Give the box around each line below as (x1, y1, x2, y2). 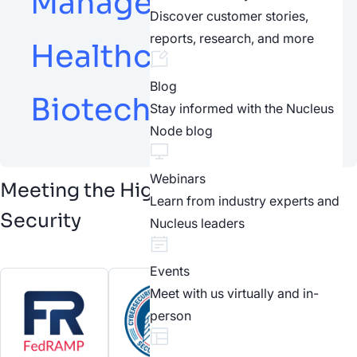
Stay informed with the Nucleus (150, 100, 334, 117)
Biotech (30, 91, 151, 129)
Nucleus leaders (150, 215, 245, 232)
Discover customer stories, (150, 8, 308, 25)
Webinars (150, 171, 206, 187)
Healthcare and (30, 37, 266, 76)
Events (150, 263, 190, 280)
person (150, 308, 191, 324)
